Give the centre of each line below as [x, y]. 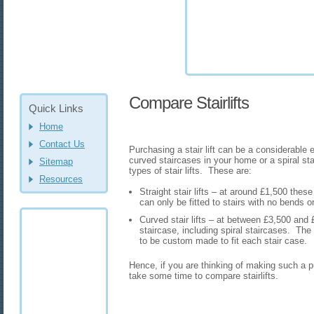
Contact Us [62, 144]
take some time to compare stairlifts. [204, 276]
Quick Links [56, 108]
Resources [61, 179]
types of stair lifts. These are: [190, 171]
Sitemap [56, 162]
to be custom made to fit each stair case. [223, 241]
